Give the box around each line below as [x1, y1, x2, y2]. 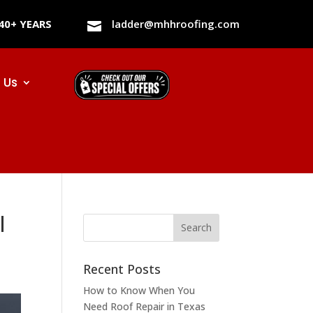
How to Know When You [83, 283, 196, 297]
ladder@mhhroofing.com [111, 16, 240, 31]
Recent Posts [83, 260, 161, 277]
